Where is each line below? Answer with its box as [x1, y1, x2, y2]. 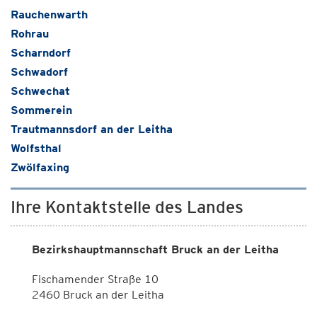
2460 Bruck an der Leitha [32, 288, 164, 301]
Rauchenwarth [11, 8, 88, 21]
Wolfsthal [11, 142, 62, 155]
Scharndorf [11, 46, 71, 59]
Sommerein [11, 103, 72, 117]
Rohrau [11, 27, 49, 40]
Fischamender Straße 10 [32, 272, 158, 286]
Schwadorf [11, 65, 68, 79]
